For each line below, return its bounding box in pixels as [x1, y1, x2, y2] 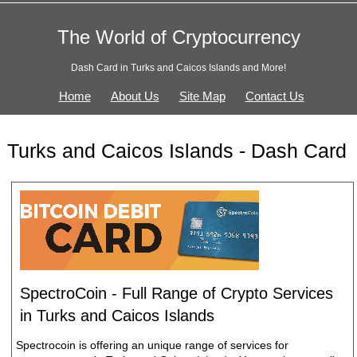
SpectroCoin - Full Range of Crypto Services [19, 284, 333, 302]
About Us [110, 89, 159, 104]
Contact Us [245, 89, 304, 104]
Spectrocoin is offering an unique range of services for [15, 338, 288, 351]
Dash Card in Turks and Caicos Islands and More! [71, 62, 286, 74]
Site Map [178, 89, 226, 104]
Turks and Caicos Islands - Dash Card [6, 139, 347, 163]
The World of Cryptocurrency [57, 25, 300, 48]
